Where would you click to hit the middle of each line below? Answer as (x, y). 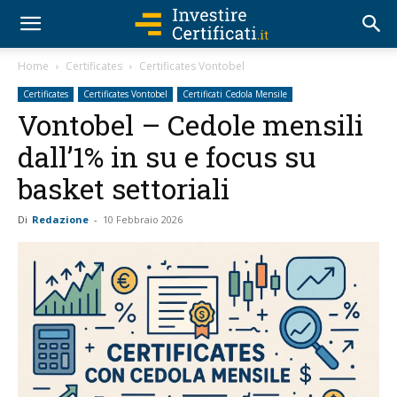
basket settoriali (124, 188)
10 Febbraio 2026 (143, 219)
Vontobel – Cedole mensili (191, 125)
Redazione (60, 219)
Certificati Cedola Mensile (235, 94)
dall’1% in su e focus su (167, 156)
